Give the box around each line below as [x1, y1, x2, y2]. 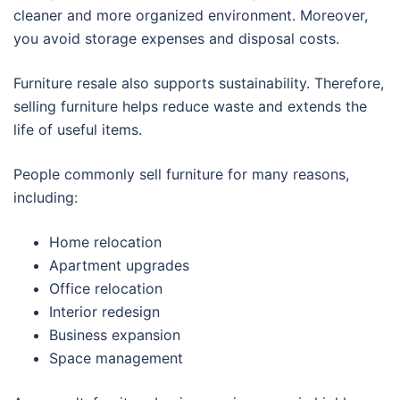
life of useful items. [13, 120, 142, 138]
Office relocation [49, 279, 162, 297]
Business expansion [49, 325, 180, 344]
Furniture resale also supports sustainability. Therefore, [13, 73, 384, 92]
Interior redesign [49, 302, 160, 321]
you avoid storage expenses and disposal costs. [13, 29, 339, 47]
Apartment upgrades [49, 255, 189, 274]
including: [13, 187, 78, 206]
